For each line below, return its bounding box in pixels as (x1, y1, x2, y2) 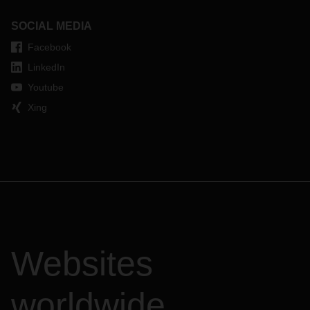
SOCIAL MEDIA (11, 20, 92, 32)
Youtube (28, 82, 64, 93)
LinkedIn (28, 62, 65, 73)
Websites (11, 244, 153, 283)
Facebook (28, 42, 71, 53)
